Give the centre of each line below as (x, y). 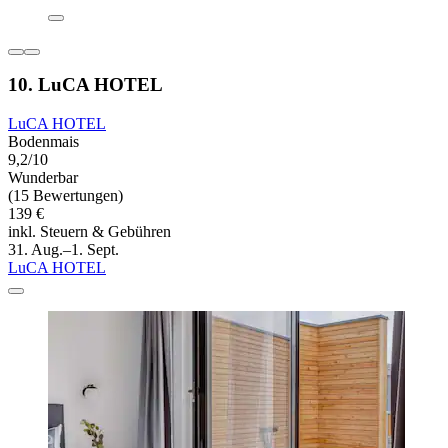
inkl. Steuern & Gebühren (89, 232)
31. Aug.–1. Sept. (63, 250)
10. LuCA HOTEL (85, 85)
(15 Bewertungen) (65, 196)
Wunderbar (43, 178)
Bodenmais (43, 142)
